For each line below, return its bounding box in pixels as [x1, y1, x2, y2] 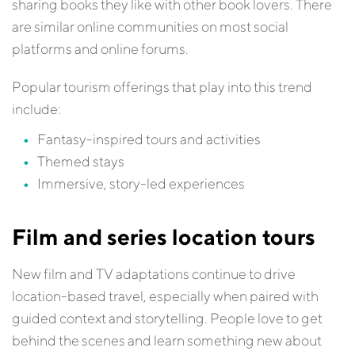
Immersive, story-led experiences [37, 175, 245, 192]
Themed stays [37, 153, 124, 170]
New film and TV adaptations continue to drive [12, 265, 296, 282]
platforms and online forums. [12, 40, 191, 57]
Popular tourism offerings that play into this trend [12, 78, 312, 95]
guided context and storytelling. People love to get [12, 310, 323, 326]
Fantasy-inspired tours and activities [37, 131, 261, 147]
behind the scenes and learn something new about [12, 332, 322, 349]
